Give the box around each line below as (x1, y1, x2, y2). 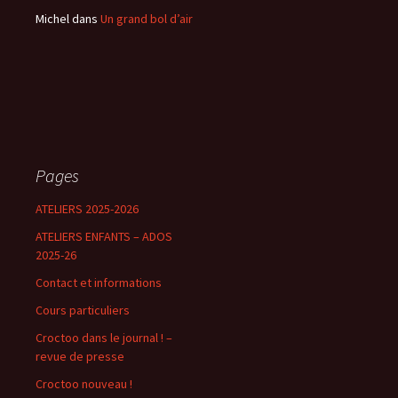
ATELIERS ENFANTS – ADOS (36, 227, 172, 244)
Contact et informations (36, 274, 162, 291)
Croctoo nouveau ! (36, 375, 132, 392)
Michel (36, 10, 69, 27)
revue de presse (36, 347, 124, 364)
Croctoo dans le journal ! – (36, 329, 172, 346)
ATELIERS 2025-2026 (36, 200, 139, 217)
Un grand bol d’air (100, 10, 193, 27)
